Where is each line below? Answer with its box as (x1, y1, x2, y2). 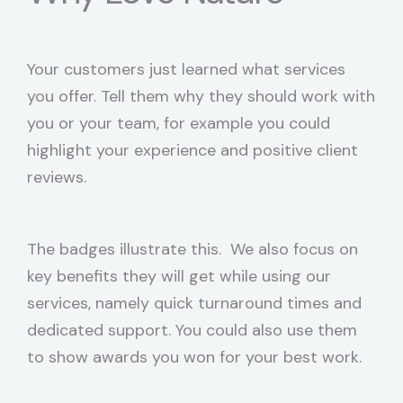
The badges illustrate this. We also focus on (27, 238, 358, 260)
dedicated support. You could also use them (27, 319, 357, 341)
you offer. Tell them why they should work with (27, 85, 375, 107)
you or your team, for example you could (27, 112, 330, 134)
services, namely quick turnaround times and (27, 292, 362, 314)
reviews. (27, 166, 86, 188)
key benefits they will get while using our (27, 265, 331, 287)
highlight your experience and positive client (27, 139, 358, 161)
